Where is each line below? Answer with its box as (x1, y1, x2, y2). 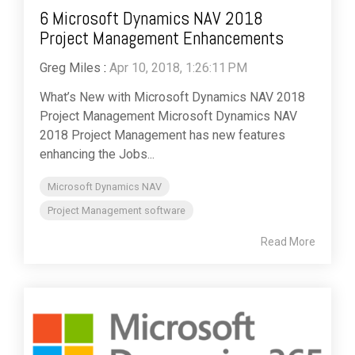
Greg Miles (40, 60, 101, 76)
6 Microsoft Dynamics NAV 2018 (40, 6, 263, 31)
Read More (261, 235, 315, 249)
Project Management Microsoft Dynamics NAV (40, 109, 297, 124)
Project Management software (48, 204, 185, 217)
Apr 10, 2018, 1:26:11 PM (109, 60, 247, 76)
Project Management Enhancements (40, 26, 284, 51)
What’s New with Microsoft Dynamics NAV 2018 (40, 90, 305, 105)
